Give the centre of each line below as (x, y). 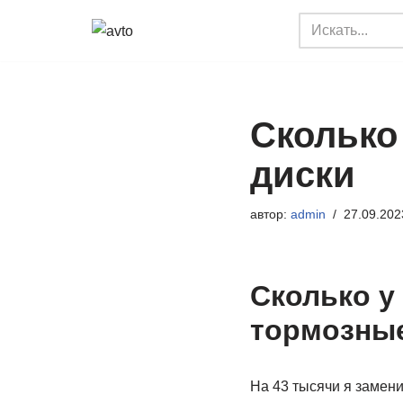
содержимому (60, 99)
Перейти (42, 50)
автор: (270, 214)
